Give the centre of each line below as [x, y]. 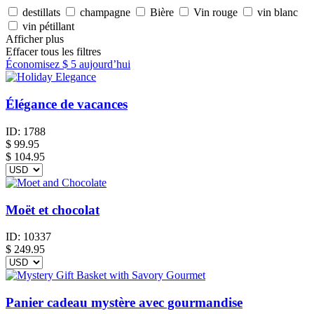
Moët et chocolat [53, 210]
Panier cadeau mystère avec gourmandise [124, 303]
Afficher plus [35, 39]
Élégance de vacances [67, 104]
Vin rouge [216, 13]
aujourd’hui [103, 64]
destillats [41, 13]
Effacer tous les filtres [53, 52]
